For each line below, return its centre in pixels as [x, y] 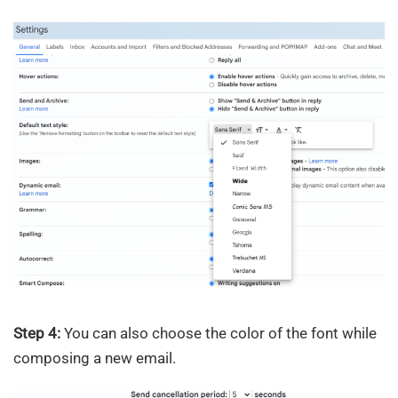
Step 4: [37, 333]
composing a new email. [95, 358]
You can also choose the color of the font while [219, 333]
